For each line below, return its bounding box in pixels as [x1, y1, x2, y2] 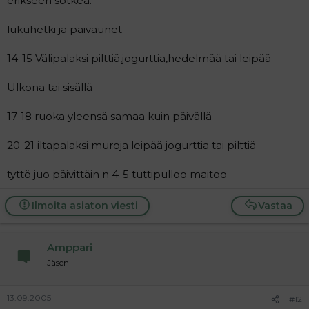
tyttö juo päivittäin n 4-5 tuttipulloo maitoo [7, 167, 227, 181]
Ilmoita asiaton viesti [31, 199, 138, 212]
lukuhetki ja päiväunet [7, 22, 122, 36]
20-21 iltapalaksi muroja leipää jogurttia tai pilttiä [7, 138, 256, 152]
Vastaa [258, 199, 292, 212]
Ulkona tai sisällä [7, 80, 92, 94]
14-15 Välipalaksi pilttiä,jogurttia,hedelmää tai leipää [7, 51, 271, 65]
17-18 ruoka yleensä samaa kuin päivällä [7, 109, 212, 123]
